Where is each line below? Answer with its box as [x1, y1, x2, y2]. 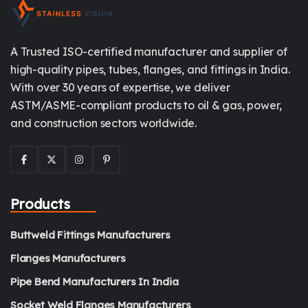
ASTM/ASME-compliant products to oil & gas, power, [10, 98, 283, 112]
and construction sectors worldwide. [10, 115, 197, 130]
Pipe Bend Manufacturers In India [10, 274, 179, 288]
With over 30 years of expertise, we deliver [10, 80, 230, 94]
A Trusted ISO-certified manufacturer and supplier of [10, 44, 287, 58]
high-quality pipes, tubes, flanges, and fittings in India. [10, 62, 290, 76]
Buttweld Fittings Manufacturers [10, 228, 170, 241]
